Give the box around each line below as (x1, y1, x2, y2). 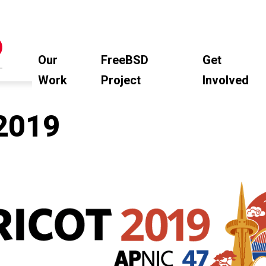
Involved (202, 72, 249, 89)
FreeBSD (101, 52, 149, 69)
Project (101, 72, 141, 89)
